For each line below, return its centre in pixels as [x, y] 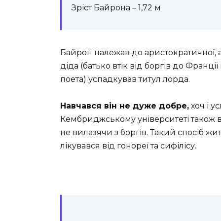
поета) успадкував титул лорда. [125, 79]
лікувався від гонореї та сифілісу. [128, 146]
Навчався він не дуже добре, [125, 106]
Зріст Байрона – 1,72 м [116, 7]
